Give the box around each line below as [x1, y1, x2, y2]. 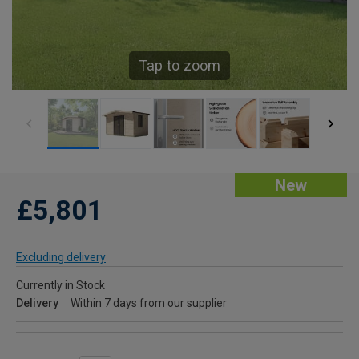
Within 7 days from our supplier [71, 296, 227, 310]
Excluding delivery [16, 251, 106, 264]
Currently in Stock [16, 279, 105, 292]
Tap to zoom [139, 57, 220, 75]
